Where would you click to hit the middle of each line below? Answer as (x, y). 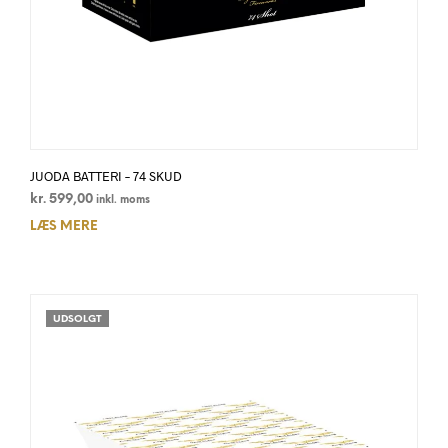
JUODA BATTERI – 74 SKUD (106, 176)
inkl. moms (123, 201)
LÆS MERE (64, 227)
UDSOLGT (77, 320)
